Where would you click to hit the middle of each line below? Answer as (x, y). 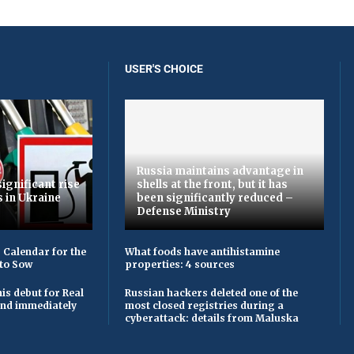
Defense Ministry (184, 212)
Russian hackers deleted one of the (211, 293)
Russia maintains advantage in (220, 171)
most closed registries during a (204, 306)
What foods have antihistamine (202, 252)
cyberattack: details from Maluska (212, 318)
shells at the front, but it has (212, 185)
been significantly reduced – (215, 198)
